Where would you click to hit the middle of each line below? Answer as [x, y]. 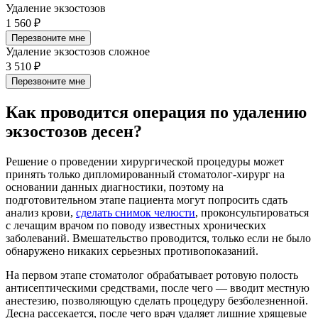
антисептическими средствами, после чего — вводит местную [158, 287]
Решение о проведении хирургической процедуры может [145, 161]
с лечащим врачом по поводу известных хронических [136, 225]
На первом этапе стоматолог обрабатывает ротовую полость [152, 275]
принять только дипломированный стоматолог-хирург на [145, 174]
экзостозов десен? [74, 131]
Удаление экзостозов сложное [78, 51]
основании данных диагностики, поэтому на [115, 187]
